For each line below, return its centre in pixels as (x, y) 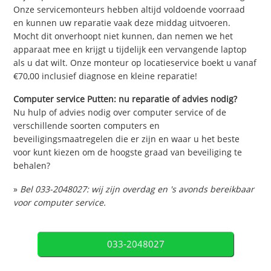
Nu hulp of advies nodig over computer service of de (120, 113)
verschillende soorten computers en (87, 126)
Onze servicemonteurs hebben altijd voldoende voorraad (129, 9)
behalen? (32, 166)
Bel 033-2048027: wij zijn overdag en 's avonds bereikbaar (137, 189)
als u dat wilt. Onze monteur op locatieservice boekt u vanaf (135, 62)
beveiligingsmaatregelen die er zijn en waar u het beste (127, 139)
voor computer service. (60, 203)
